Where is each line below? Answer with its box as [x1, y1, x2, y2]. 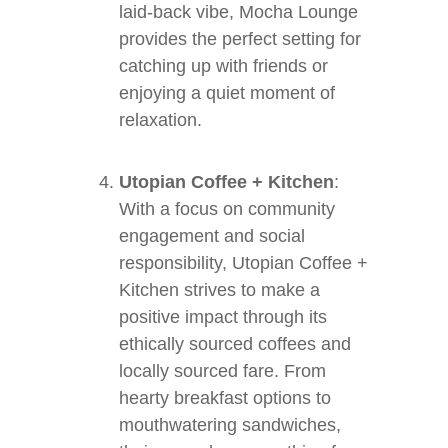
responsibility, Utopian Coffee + [119, 253, 368, 273]
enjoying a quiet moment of [119, 83, 335, 103]
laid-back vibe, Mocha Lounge [119, 2, 358, 22]
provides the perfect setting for [119, 29, 361, 49]
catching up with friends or [119, 56, 328, 76]
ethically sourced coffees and [119, 334, 351, 354]
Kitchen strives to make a [119, 280, 320, 300]
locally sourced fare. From [119, 361, 326, 381]
